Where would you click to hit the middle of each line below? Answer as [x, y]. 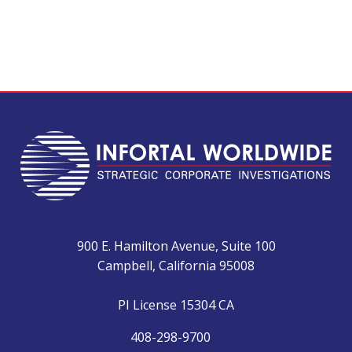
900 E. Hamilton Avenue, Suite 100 [176, 246]
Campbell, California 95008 [176, 266]
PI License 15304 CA [176, 305]
